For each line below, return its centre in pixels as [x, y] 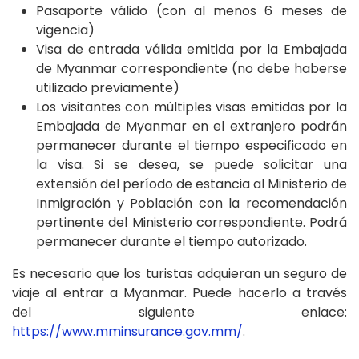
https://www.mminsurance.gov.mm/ [127, 331]
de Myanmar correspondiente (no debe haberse [192, 68]
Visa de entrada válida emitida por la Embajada [192, 49]
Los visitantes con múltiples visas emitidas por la [192, 107]
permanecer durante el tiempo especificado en [192, 145]
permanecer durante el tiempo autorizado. [171, 241]
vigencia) [65, 30]
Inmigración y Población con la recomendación [192, 203]
